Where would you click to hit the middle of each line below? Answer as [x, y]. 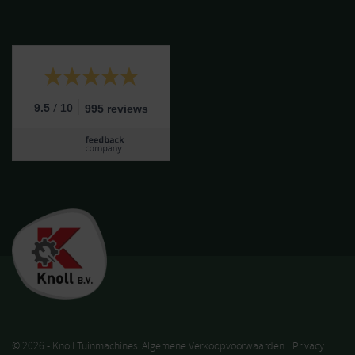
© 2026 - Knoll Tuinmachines [75, 346]
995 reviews [116, 109]
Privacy [308, 346]
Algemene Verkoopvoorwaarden [213, 346]
